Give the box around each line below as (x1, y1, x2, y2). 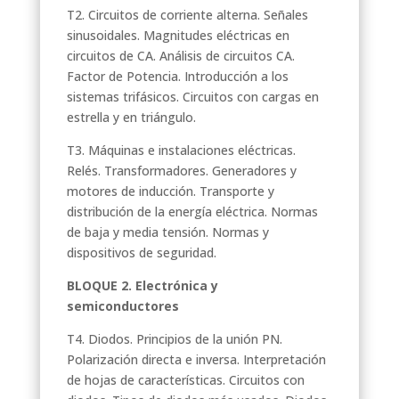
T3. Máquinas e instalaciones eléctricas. (66, 141, 296, 159)
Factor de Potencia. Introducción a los (66, 67, 289, 85)
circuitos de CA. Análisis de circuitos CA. (66, 46, 295, 64)
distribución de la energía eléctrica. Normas (66, 202, 318, 220)
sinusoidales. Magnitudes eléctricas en (66, 26, 289, 44)
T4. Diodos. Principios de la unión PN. (66, 330, 282, 347)
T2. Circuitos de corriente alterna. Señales (66, 5, 308, 23)
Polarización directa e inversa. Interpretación (66, 350, 326, 368)
